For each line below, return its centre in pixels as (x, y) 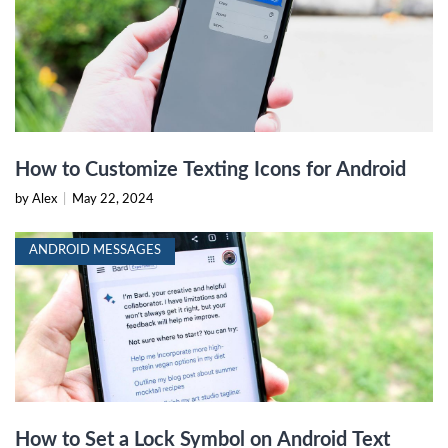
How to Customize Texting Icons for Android (210, 169)
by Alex (37, 199)
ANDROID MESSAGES (95, 250)
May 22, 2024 (113, 199)
